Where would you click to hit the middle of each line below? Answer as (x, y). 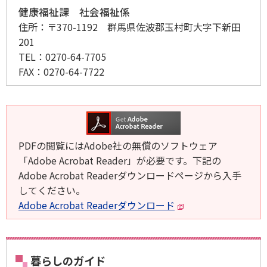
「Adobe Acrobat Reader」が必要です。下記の (120, 161)
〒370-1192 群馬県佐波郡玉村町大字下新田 (144, 27)
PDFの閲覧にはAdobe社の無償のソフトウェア (118, 146)
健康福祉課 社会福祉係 (74, 12)
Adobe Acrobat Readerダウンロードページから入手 (130, 176)
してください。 (52, 190)
